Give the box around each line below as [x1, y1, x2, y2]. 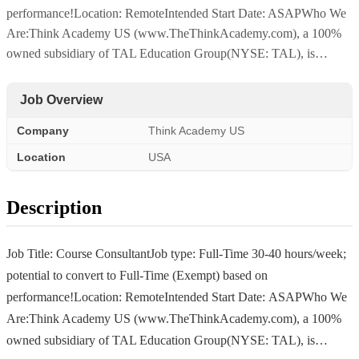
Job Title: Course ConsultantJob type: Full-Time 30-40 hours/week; [6, 246, 346, 260]
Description [6, 196, 102, 218]
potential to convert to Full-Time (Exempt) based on [6, 268, 268, 282]
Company [17, 123, 69, 137]
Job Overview [20, 92, 103, 107]
